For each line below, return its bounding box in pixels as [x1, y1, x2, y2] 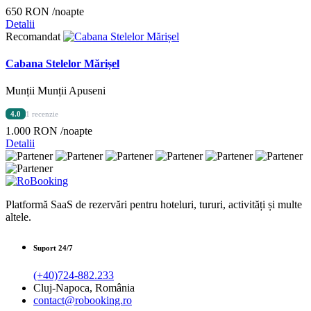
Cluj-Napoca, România [33, 282, 135, 294]
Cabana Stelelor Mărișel [6, 57, 119, 69]
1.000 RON [6, 125, 60, 137]
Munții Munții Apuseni [6, 85, 106, 97]
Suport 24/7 [33, 244, 73, 253]
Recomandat [6, 30, 60, 42]
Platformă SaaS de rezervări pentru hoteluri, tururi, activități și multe [6, 199, 302, 211]
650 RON [6, 5, 52, 17]
